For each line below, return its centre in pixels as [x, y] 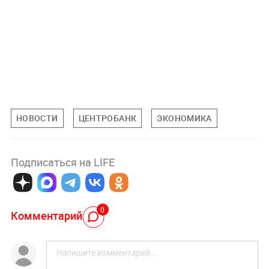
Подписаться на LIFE [62, 162]
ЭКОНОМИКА [184, 118]
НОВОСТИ [37, 118]
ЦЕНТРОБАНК [107, 118]
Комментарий [46, 216]
